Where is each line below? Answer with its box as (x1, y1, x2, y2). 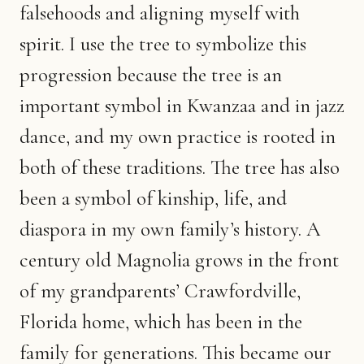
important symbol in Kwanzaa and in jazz (19, 93, 344, 118)
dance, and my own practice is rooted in (19, 124, 336, 149)
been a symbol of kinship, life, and (19, 186, 287, 210)
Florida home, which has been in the (19, 310, 302, 334)
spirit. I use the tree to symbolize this (19, 32, 306, 56)
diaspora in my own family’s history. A (19, 217, 321, 241)
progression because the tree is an (19, 63, 282, 87)
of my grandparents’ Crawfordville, (19, 279, 301, 303)
